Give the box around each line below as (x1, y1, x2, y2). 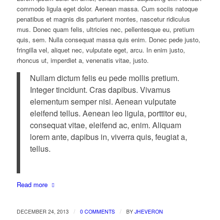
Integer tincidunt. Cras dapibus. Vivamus (29, 84, 170, 95)
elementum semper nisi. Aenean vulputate (29, 96, 176, 107)
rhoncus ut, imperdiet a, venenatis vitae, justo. (16, 55, 149, 65)
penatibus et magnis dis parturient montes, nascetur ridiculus (16, 14, 190, 24)
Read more (16, 179, 48, 189)
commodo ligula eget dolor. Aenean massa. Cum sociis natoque (16, 4, 198, 14)
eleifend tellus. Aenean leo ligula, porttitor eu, (29, 108, 187, 119)
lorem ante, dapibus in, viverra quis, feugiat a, (29, 131, 187, 142)
